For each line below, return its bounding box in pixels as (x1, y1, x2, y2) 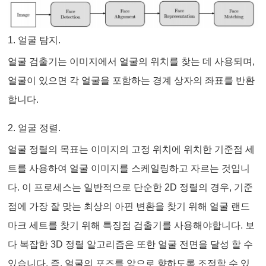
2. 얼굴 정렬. (8, 123, 61, 134)
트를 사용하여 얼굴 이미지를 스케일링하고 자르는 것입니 (8, 163, 251, 174)
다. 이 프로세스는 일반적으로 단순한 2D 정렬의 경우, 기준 (8, 182, 254, 193)
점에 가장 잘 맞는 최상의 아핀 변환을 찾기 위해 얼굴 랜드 (8, 201, 251, 212)
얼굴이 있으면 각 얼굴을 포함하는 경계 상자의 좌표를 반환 (8, 75, 255, 86)
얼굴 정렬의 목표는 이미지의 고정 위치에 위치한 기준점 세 (8, 144, 255, 155)
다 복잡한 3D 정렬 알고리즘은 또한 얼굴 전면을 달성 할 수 (8, 239, 254, 250)
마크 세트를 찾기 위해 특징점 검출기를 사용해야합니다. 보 (8, 220, 255, 231)
